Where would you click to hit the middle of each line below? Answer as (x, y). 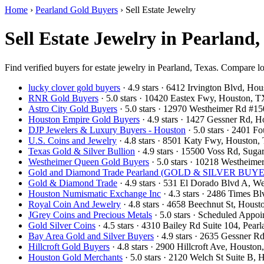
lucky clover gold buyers (74, 87)
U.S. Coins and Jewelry (72, 140)
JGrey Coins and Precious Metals (90, 214)
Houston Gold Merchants (75, 257)
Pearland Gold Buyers (77, 10)
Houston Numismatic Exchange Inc (95, 193)
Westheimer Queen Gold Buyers (89, 161)
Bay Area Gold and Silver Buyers (91, 236)
